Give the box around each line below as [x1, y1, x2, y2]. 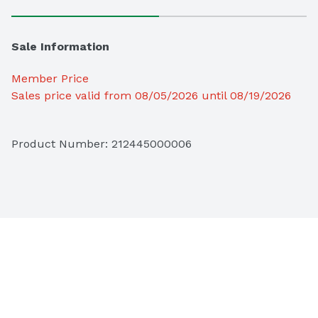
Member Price [11, 72, 89, 86]
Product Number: [11, 137, 111, 151]
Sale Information [11, 40, 109, 54]
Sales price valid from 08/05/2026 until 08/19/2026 [11, 89, 291, 103]
